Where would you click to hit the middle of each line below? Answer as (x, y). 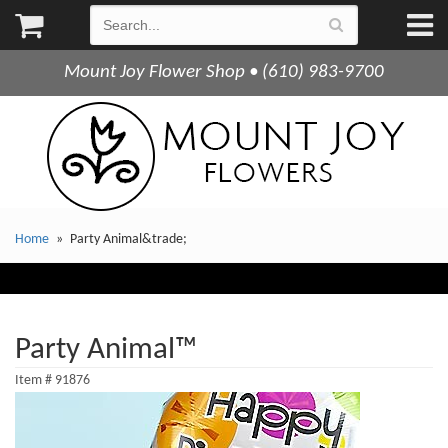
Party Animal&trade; (128, 239)
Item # (35, 380)
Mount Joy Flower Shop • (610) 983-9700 (224, 72)
